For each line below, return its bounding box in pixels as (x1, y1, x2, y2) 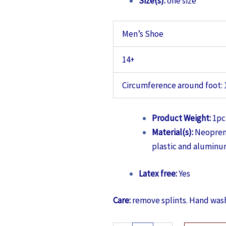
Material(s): (151, 127, 193, 138)
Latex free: (139, 167, 179, 179)
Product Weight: (151, 112, 211, 124)
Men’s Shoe (122, 28, 163, 39)
